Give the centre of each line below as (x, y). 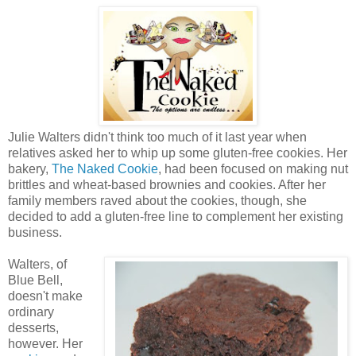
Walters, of (37, 264)
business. (35, 232)
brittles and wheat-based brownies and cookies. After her (167, 184)
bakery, (30, 168)
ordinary (31, 311)
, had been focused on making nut (253, 168)
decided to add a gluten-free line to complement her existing (176, 216)
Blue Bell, (35, 280)
